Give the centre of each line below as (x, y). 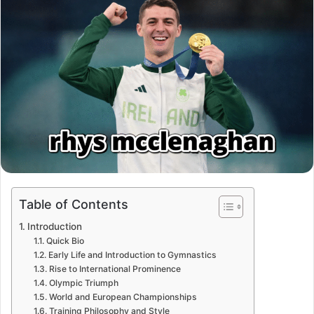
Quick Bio (65, 240)
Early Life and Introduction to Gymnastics (132, 254)
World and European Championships (123, 296)
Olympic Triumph (83, 282)
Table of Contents (74, 204)
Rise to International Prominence (115, 268)
